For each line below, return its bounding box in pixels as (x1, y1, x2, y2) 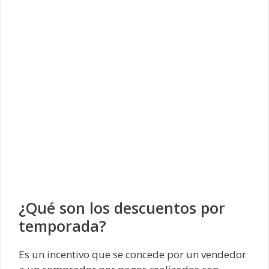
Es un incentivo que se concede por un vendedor (19, 247, 246, 262)
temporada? (19, 216, 106, 237)
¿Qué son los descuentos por (19, 198, 225, 219)
